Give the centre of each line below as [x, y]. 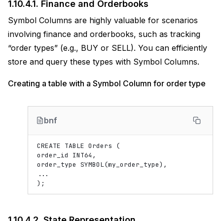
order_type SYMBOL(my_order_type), [102, 165]
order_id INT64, [67, 155]
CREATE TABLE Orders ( [78, 146]
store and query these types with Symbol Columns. [104, 62]
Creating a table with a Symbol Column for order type [107, 83]
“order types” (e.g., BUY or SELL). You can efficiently [108, 48]
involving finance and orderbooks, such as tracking [104, 34]
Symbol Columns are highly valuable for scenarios [103, 20]
